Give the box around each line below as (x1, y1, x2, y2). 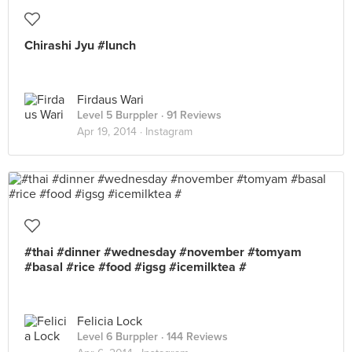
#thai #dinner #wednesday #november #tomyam (24, 244, 302, 260)
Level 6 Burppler (77, 330, 158, 343)
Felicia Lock (77, 313, 142, 329)
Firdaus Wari (77, 92, 144, 108)
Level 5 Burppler (77, 108, 158, 122)
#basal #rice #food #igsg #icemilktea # (24, 259, 247, 275)
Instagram (145, 125, 192, 138)
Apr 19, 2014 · (77, 125, 145, 138)
